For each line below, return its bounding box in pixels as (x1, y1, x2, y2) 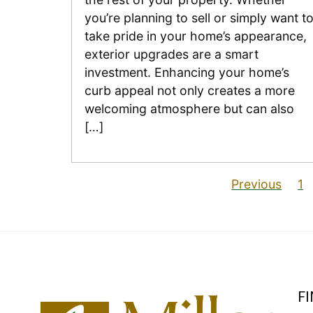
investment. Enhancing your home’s (84, 65, 289, 80)
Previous (231, 176, 282, 191)
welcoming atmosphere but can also (84, 101, 294, 117)
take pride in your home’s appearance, (84, 29, 307, 44)
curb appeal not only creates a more (84, 83, 295, 99)
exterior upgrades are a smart (84, 47, 259, 62)
